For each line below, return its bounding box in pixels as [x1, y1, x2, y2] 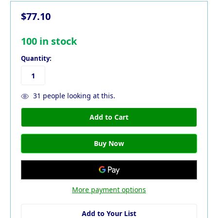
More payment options [72, 184, 146, 194]
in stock [37, 35, 77, 48]
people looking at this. [40, 91, 115, 100]
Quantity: [21, 54, 52, 63]
